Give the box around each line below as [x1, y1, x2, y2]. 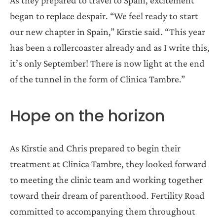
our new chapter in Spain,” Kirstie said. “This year [10, 26, 205, 37]
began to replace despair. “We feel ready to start [10, 10, 198, 21]
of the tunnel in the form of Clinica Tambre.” [10, 73, 185, 84]
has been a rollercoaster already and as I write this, [10, 41, 210, 53]
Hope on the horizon [10, 104, 165, 127]
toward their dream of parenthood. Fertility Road [10, 189, 205, 201]
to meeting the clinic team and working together [10, 174, 203, 185]
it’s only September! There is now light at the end [10, 57, 205, 69]
